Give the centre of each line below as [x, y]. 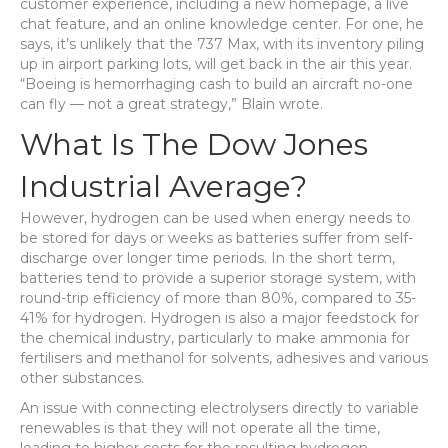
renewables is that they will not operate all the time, [200, 428]
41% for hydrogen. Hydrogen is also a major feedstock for [219, 318]
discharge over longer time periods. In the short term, [207, 258]
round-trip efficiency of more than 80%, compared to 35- [218, 298]
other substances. [82, 378]
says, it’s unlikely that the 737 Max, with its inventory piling [222, 44]
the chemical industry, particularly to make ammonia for [215, 338]
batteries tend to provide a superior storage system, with [218, 278]
